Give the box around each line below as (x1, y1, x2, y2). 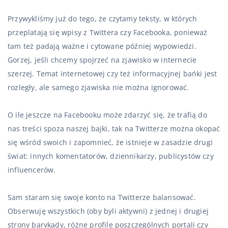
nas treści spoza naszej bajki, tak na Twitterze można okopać (8, 124, 220, 133)
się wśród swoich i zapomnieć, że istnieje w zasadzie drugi (8, 137, 213, 147)
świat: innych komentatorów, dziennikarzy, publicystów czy (8, 151, 214, 161)
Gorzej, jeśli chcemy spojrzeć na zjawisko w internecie (8, 55, 197, 65)
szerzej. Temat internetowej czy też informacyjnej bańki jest (8, 69, 217, 78)
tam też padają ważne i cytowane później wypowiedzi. (8, 41, 196, 51)
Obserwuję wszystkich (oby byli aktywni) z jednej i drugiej (8, 206, 209, 216)
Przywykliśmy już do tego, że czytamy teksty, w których (8, 14, 197, 23)
